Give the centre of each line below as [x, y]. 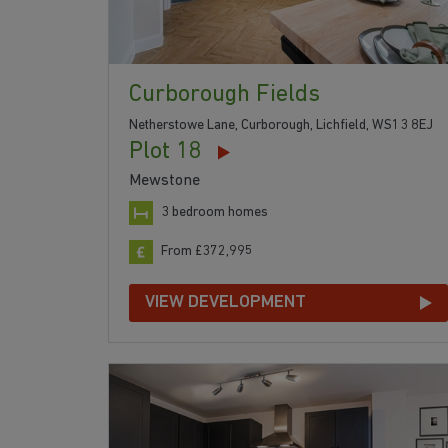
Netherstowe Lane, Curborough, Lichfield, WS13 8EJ [281, 126]
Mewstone [164, 181]
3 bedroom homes [214, 213]
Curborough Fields [224, 95]
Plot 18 [165, 152]
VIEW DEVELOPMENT [225, 303]
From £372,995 [207, 252]
